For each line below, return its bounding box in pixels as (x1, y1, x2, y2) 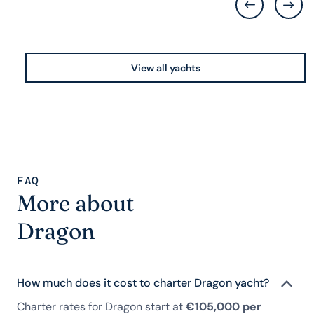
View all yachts (130, 61, 200, 74)
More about (17, 189, 134, 217)
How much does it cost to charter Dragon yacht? (17, 275, 269, 291)
